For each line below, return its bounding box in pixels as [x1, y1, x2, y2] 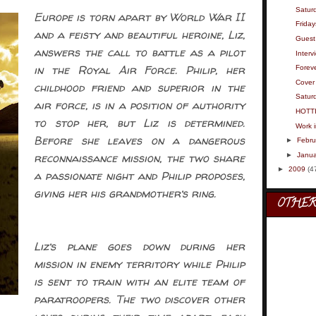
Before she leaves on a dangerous [34, 133, 245, 148]
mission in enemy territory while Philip [34, 256, 245, 272]
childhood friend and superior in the [34, 80, 245, 95]
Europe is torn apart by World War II [34, 9, 245, 25]
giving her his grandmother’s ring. [34, 186, 216, 201]
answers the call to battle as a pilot [34, 44, 245, 60]
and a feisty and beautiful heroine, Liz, [34, 27, 245, 42]
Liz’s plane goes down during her [34, 238, 245, 254]
